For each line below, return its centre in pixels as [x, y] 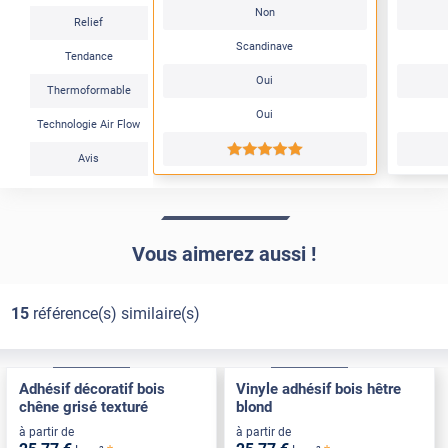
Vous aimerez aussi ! [224, 253]
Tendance [88, 56]
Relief [89, 22]
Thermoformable [88, 90]
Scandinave [265, 46]
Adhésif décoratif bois [91, 388]
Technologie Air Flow [89, 124]
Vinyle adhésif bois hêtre [319, 388]
